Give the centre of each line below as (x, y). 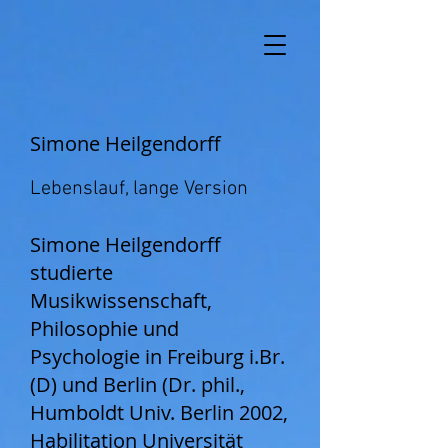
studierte (71, 272)
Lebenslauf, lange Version (139, 189)
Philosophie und (104, 328)
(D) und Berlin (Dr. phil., (137, 384)
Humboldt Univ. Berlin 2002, (159, 412)
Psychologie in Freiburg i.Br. (157, 356)
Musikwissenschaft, (121, 300)
